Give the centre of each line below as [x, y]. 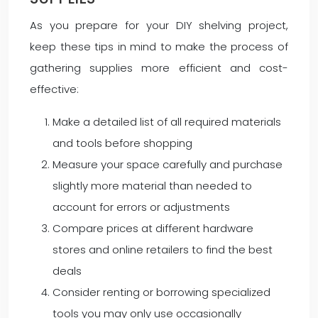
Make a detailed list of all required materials [167, 122]
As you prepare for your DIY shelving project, [159, 25]
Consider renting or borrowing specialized [161, 292]
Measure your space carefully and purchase [168, 164]
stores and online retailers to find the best [163, 250]
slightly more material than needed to [152, 186]
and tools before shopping [122, 143]
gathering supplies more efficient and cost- [159, 68]
